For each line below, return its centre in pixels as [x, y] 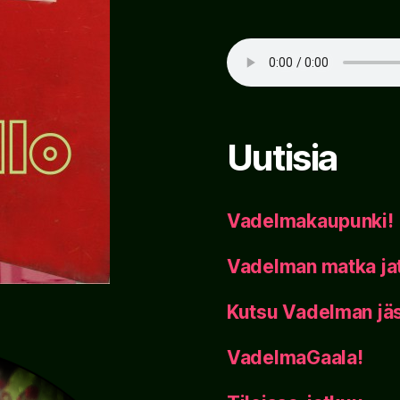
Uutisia [282, 158]
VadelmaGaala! [295, 358]
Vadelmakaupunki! [310, 221]
